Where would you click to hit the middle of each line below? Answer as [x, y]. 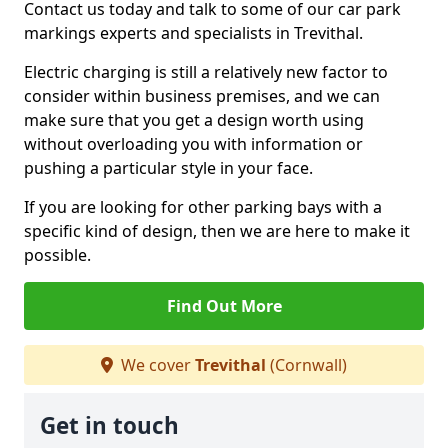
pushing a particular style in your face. [168, 168]
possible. [57, 255]
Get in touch [109, 425]
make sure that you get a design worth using [194, 120]
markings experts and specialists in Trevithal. [193, 33]
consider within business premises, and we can [202, 96]
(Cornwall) [306, 365]
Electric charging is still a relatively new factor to [206, 72]
